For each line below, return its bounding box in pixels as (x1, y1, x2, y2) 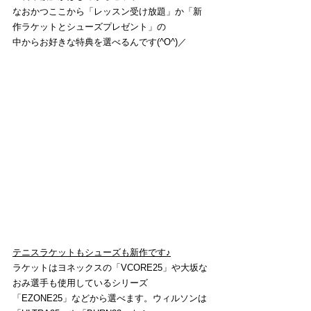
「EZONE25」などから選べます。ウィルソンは (12, 293, 207, 304)
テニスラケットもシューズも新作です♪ (12, 247, 171, 258)
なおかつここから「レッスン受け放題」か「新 (12, 6, 202, 17)
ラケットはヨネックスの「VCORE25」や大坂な (12, 262, 208, 274)
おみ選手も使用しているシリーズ (12, 278, 148, 289)
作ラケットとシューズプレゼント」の (12, 22, 166, 32)
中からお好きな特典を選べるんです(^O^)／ (12, 37, 187, 47)
